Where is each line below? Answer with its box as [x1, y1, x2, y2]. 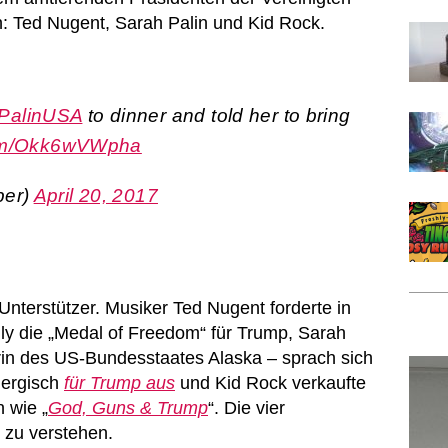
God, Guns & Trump [48, 398, 208, 419]
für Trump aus [64, 373, 175, 394]
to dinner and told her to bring [82, 105, 351, 127]
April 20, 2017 [33, 185, 158, 207]
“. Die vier [208, 398, 285, 419]
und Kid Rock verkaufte [175, 373, 366, 394]
